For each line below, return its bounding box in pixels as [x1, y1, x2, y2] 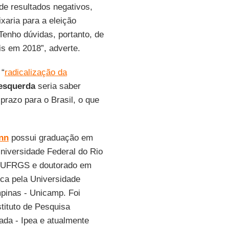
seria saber [35, 81, 81, 91]
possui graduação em [8, 133, 93, 143]
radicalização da [4, 67, 67, 77]
